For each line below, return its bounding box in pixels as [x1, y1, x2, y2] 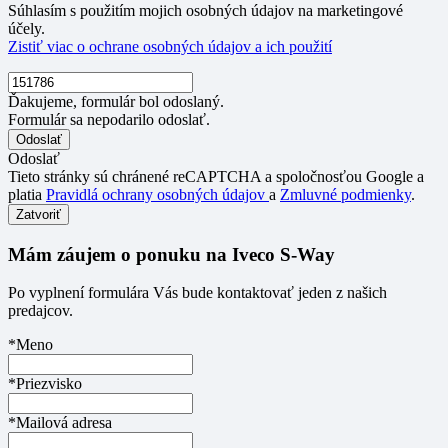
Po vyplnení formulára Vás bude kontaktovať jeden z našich [8, 284, 387, 302]
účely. [8, 19, 45, 37]
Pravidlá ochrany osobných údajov [46, 185, 269, 203]
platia [8, 185, 46, 203]
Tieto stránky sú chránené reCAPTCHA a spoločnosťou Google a [8, 167, 424, 185]
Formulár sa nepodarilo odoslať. [8, 110, 210, 128]
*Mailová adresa [8, 414, 112, 432]
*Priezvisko [8, 375, 82, 393]
